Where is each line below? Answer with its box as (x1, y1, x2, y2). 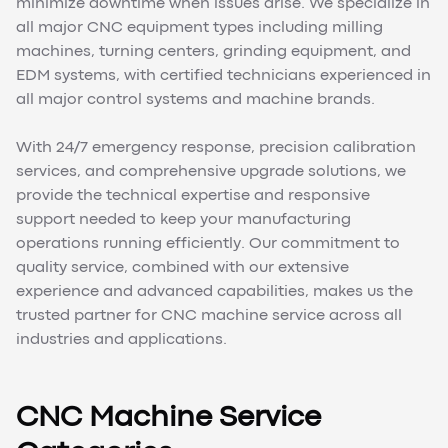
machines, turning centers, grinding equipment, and (16, 45, 411, 60)
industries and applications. (16, 333, 227, 348)
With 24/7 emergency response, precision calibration (16, 141, 416, 156)
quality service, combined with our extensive (16, 261, 349, 276)
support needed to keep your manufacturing (16, 213, 351, 228)
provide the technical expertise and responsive (16, 189, 370, 204)
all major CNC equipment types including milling (16, 21, 383, 36)
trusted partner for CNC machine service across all (16, 309, 402, 324)
